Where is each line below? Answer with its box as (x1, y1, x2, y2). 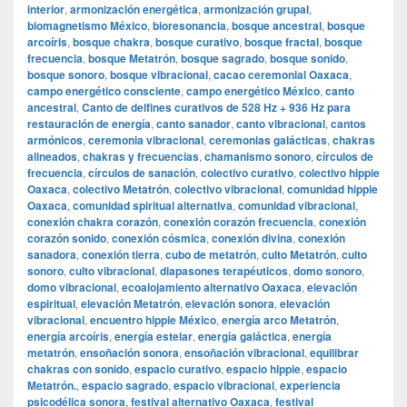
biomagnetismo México (27, 17, 147, 35)
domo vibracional (27, 279, 116, 296)
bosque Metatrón (88, 50, 175, 67)
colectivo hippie (299, 164, 380, 182)
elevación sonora (185, 295, 274, 313)
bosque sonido (270, 50, 345, 67)
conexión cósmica (112, 230, 206, 247)
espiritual (27, 295, 75, 313)
